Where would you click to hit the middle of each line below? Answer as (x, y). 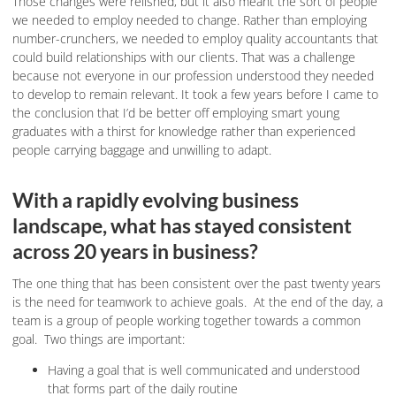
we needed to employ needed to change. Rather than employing (190, 19)
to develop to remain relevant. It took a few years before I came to (195, 94)
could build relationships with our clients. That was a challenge (184, 57)
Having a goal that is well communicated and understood (204, 370)
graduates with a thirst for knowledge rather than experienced (184, 131)
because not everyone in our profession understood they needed (193, 75)
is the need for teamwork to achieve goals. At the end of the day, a (198, 302)
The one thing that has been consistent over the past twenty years (197, 284)
